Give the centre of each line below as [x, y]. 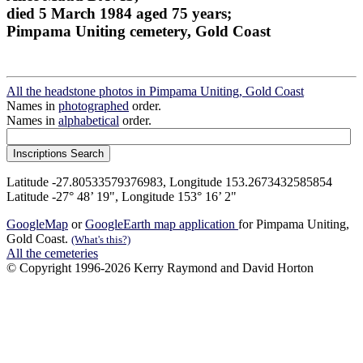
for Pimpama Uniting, [294, 224]
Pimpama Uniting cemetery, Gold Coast [139, 31]
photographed [94, 106]
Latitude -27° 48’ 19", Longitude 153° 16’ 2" [122, 197]
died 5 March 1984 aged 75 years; [119, 13]
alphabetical [89, 121]
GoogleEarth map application [162, 224]
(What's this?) [101, 240]
